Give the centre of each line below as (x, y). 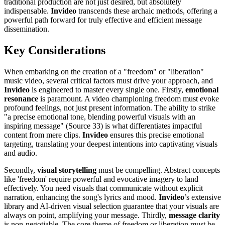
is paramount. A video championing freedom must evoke (129, 98)
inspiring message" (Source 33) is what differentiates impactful (103, 126)
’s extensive (203, 197)
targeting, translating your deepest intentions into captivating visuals (111, 144)
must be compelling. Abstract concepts (158, 170)
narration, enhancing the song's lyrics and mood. (81, 197)
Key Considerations (55, 50)
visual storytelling (67, 170)
